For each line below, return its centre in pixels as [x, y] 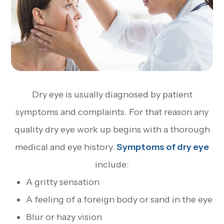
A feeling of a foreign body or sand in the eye [119, 199]
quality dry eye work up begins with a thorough [112, 129]
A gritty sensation [63, 182]
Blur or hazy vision [64, 217]
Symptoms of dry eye [163, 147]
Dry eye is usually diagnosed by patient [112, 94]
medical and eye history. [66, 147]
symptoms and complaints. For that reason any [112, 112]
